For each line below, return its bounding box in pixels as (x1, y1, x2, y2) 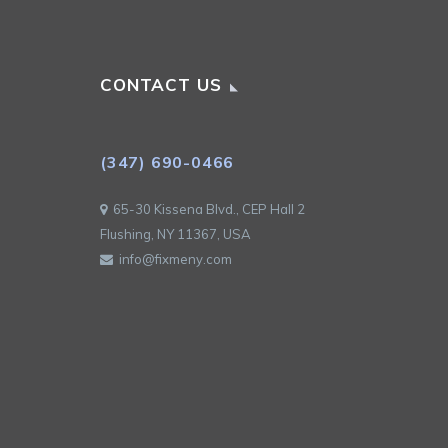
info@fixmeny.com (113, 251, 232, 268)
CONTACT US (100, 74, 222, 96)
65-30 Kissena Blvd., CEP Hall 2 (107, 201, 305, 218)
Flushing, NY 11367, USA (100, 226, 251, 243)
